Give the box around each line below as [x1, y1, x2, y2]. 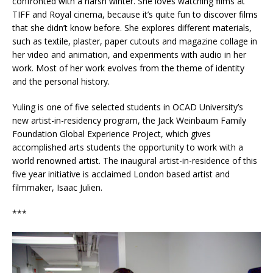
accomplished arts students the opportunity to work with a [12, 141, 243, 154]
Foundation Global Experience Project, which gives [12, 128, 211, 140]
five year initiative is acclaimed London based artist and [12, 168, 230, 180]
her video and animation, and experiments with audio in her [12, 49, 246, 61]
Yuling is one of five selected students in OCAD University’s [12, 101, 243, 113]
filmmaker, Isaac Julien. [12, 182, 102, 194]
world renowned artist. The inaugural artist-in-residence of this [12, 155, 257, 167]
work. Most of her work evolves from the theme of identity [12, 62, 244, 74]
